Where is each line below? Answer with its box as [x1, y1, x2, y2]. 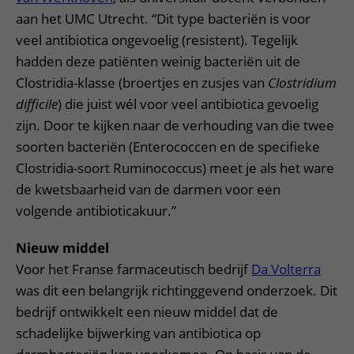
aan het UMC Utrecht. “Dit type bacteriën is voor [16, 9, 311, 28]
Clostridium [268, 73, 337, 92]
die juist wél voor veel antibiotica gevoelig [65, 95, 318, 113]
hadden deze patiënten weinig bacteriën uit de [16, 52, 300, 70]
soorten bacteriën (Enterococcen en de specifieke [16, 137, 320, 156]
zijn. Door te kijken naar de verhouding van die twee [16, 116, 334, 134]
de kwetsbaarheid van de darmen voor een [16, 180, 281, 198]
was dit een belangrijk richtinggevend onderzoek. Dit [16, 281, 337, 299]
